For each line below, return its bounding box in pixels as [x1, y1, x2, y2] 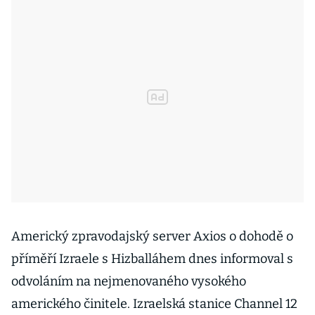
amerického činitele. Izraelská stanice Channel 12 [11, 296, 297, 311]
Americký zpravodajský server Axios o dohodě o [11, 229, 293, 244]
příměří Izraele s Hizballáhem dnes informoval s [11, 251, 293, 266]
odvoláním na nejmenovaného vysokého [11, 274, 246, 289]
